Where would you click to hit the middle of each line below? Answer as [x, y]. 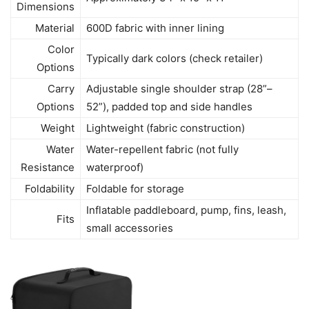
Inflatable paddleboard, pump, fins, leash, [186, 210]
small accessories [130, 228]
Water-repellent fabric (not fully [162, 150]
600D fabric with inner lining [155, 28]
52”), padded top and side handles [169, 107]
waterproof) [115, 168]
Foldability [50, 189]
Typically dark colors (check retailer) [175, 59]
